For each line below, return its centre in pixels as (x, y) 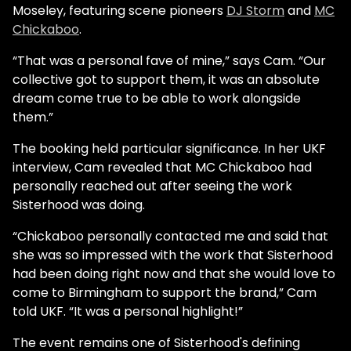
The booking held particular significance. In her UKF (169, 149)
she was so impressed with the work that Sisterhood (173, 255)
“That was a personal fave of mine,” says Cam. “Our (169, 61)
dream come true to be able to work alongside (157, 99)
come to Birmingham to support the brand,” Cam (165, 293)
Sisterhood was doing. (79, 205)
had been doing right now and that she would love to (174, 274)
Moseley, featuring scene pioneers (119, 11)
